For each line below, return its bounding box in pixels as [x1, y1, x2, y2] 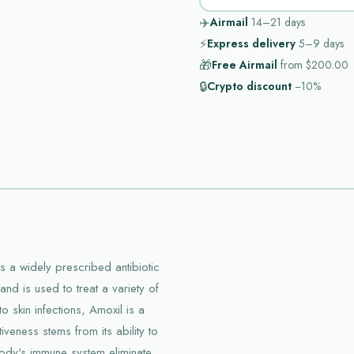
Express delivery [207, 36, 296, 51]
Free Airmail [212, 57, 277, 73]
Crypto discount [207, 78, 292, 94]
